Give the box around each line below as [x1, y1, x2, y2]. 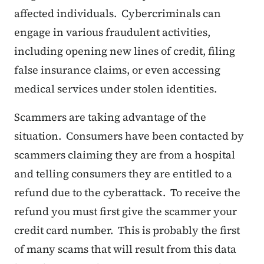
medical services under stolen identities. [14, 81, 217, 97]
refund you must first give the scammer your [14, 204, 237, 219]
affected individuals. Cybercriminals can [14, 6, 221, 21]
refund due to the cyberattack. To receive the [14, 185, 240, 200]
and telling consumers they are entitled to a [14, 166, 232, 181]
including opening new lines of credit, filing [14, 44, 235, 59]
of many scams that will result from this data [14, 242, 236, 257]
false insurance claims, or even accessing [14, 62, 220, 78]
